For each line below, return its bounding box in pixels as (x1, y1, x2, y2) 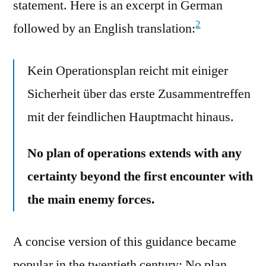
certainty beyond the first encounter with (27, 167, 253, 185)
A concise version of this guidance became (13, 233, 236, 250)
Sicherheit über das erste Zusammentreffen (27, 85, 251, 102)
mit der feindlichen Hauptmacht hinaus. (27, 108, 234, 125)
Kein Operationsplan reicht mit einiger (27, 62, 228, 79)
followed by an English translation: (13, 20, 195, 37)
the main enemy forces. (27, 191, 155, 208)
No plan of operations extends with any (27, 144, 242, 161)
